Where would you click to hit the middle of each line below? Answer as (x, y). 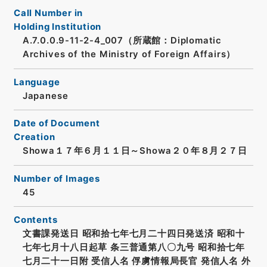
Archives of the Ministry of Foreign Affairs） (129, 55)
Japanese (45, 96)
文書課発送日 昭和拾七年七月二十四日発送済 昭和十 (133, 234)
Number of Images (57, 178)
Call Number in (48, 13)
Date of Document (57, 124)
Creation (34, 137)
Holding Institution (58, 27)
